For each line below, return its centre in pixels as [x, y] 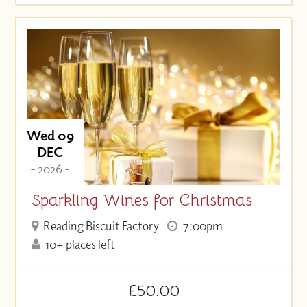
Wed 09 [50, 135]
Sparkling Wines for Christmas [142, 200]
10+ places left [79, 245]
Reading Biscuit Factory [100, 226]
